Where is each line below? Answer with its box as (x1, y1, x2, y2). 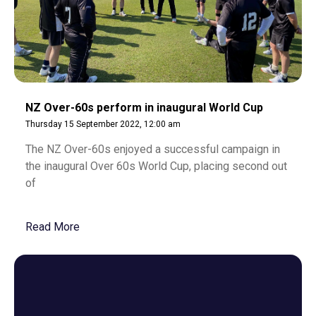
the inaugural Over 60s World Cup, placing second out (25, 159, 287, 173)
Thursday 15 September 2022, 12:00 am (25, 119, 181, 129)
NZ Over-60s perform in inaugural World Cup (25, 101, 263, 114)
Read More (25, 219, 80, 233)
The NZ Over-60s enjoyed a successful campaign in (25, 142, 280, 156)
